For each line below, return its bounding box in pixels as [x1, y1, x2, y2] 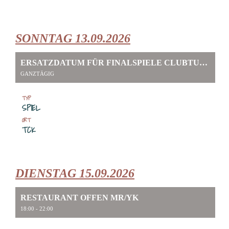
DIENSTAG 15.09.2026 [15, 166, 134, 180]
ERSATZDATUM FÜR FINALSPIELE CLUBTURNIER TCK [199, 58, 208, 67]
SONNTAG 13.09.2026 [15, 31, 130, 45]
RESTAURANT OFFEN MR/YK [20, 193, 139, 202]
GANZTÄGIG [20, 70, 54, 77]
